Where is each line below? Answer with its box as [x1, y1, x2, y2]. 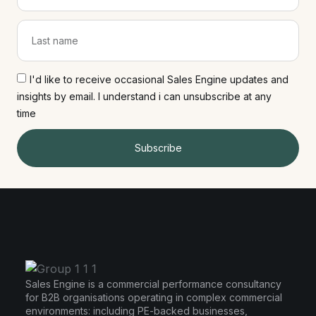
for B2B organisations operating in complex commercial [25, 291, 282, 303]
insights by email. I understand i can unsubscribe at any [17, 90, 272, 102]
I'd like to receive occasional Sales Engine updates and [30, 73, 288, 85]
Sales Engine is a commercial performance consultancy [25, 277, 281, 290]
